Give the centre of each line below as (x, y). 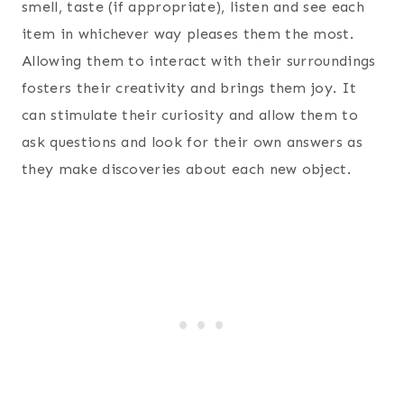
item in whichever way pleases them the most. (188, 33)
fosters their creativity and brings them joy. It (189, 87)
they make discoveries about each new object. (187, 169)
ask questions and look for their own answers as (193, 142)
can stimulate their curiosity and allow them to (190, 115)
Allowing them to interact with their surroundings (199, 60)
